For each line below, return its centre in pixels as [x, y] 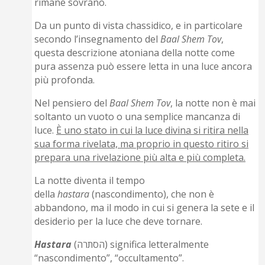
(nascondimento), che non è [152, 194]
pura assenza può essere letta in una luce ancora [143, 67]
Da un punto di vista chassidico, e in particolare [139, 26]
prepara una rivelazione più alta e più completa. [140, 158]
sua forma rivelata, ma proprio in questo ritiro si [142, 144]
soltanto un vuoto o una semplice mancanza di [138, 117]
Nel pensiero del [72, 103]
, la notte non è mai [213, 103]
